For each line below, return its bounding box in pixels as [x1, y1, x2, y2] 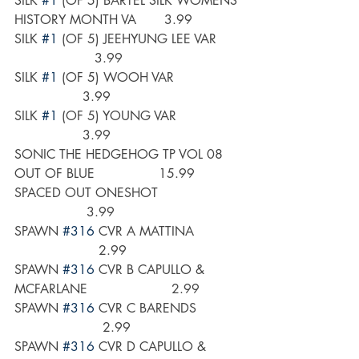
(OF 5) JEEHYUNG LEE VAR [58, 30, 240, 48]
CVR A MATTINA [95, 223, 242, 240]
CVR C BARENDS [95, 300, 240, 317]
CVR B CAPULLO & [95, 261, 208, 279]
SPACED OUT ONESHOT [14, 184, 242, 202]
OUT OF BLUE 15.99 [14, 165, 195, 183]
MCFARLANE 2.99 [14, 280, 200, 298]
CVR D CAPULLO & [95, 338, 210, 356]
